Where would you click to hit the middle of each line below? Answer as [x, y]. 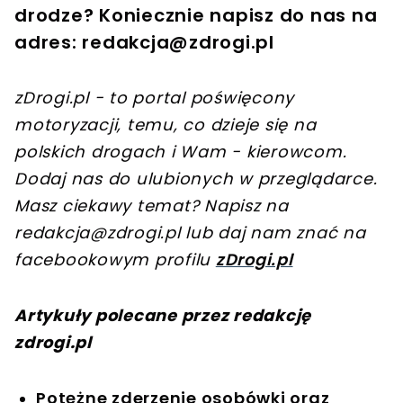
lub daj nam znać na [273, 233]
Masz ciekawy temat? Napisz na [152, 206]
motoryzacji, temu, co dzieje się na [166, 125]
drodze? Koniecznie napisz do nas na [196, 16]
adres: [49, 43]
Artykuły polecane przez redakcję [163, 316]
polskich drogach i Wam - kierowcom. [181, 152]
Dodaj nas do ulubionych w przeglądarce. [196, 179]
